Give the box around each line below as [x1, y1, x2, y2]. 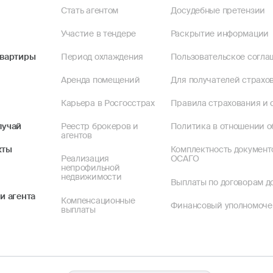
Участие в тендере [60, 28, 136, 39]
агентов [60, 130, 92, 141]
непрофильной [60, 163, 120, 174]
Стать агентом [60, 5, 119, 16]
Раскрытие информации [170, 28, 269, 39]
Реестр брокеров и [60, 121, 138, 132]
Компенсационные [60, 195, 135, 206]
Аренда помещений [60, 75, 140, 85]
